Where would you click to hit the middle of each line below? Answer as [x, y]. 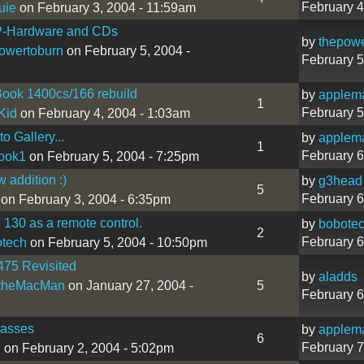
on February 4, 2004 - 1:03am [103, 113]
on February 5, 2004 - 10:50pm [117, 242]
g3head [340, 180]
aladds [338, 276]
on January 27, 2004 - [129, 285]
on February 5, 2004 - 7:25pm [112, 156]
